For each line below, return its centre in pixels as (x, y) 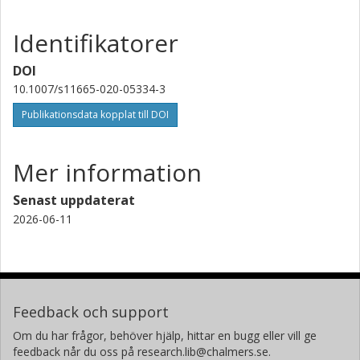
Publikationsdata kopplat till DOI (95, 114)
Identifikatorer (96, 43)
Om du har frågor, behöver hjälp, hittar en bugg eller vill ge (165, 335)
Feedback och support (91, 311)
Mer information (107, 172)
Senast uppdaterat (74, 200)
